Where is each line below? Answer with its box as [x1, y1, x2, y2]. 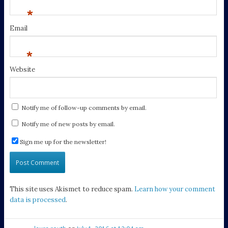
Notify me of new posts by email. [21, 120, 115, 128]
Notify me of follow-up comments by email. [21, 103, 147, 111]
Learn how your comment [134, 185, 215, 194]
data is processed [9, 195, 66, 205]
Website [9, 65, 35, 74]
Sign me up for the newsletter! [19, 137, 106, 146]
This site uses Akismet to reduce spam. [9, 185, 134, 194]
